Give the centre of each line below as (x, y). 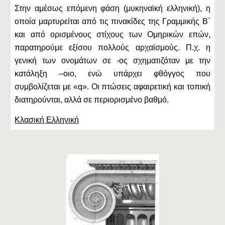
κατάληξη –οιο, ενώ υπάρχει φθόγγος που (113, 74)
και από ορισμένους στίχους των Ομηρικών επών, (113, 34)
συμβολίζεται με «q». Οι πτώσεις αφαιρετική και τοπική (113, 87)
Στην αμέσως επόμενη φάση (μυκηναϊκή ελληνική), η (113, 8)
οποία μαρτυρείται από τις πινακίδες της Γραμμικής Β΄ (113, 21)
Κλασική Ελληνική (47, 120)
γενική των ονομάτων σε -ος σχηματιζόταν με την (113, 61)
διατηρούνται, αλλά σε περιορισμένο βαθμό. (92, 100)
